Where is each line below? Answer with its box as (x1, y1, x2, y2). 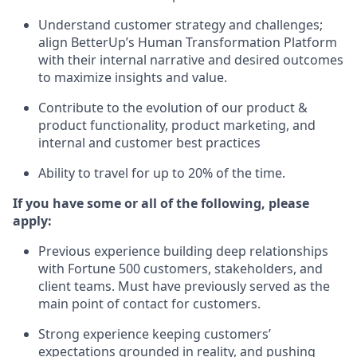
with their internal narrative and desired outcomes (38, 51, 343, 69)
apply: (13, 212, 52, 229)
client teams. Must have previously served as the (38, 277, 330, 295)
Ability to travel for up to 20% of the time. (38, 164, 285, 182)
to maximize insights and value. (38, 69, 227, 86)
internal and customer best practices (38, 134, 261, 151)
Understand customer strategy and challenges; (38, 16, 323, 33)
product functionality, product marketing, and (38, 116, 316, 134)
